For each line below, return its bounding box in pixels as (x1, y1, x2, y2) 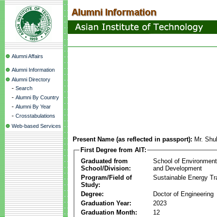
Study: (81, 181, 100, 188)
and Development (153, 164, 202, 172)
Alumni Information (12, 67, 55, 73)
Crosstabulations (15, 113, 55, 119)
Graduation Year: (81, 199, 131, 207)
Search (15, 85, 32, 91)
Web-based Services (12, 123, 61, 129)
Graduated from (81, 157, 128, 165)
